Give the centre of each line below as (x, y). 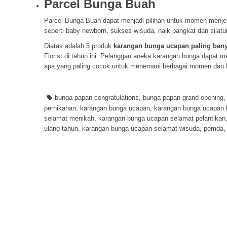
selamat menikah (69, 119)
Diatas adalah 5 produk (79, 46)
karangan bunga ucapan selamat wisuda (141, 129)
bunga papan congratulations (97, 98)
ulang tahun (61, 129)
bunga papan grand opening (183, 98)
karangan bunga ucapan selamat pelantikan (162, 119)
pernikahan (60, 108)
